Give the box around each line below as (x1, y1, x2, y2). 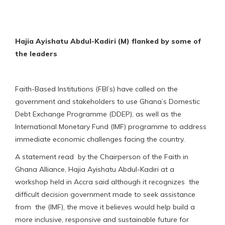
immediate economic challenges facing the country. (15, 134, 185, 144)
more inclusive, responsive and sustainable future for (15, 214, 189, 224)
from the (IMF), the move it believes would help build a (15, 202, 195, 211)
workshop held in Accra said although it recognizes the (15, 177, 199, 186)
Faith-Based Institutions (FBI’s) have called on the (15, 84, 178, 93)
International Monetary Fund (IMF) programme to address (15, 122, 206, 131)
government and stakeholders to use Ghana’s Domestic (15, 96, 200, 106)
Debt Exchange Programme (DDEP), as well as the (15, 109, 181, 119)
